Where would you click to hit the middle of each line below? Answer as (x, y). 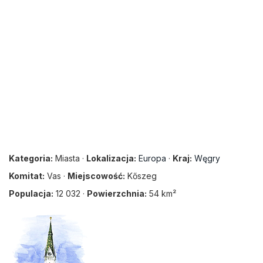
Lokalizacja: (111, 158)
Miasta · (70, 158)
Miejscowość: (96, 176)
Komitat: (27, 176)
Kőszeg (141, 176)
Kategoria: (31, 158)
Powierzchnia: (117, 193)
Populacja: (31, 193)
